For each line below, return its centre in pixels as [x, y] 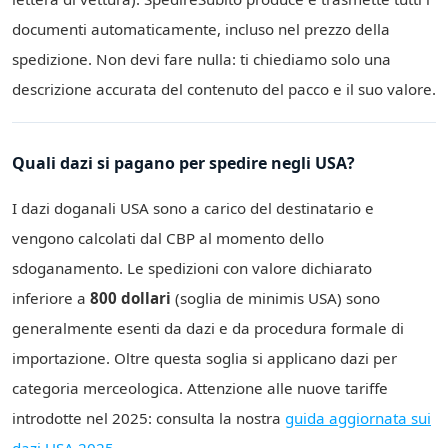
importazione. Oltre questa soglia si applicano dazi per [204, 358]
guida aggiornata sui [358, 418]
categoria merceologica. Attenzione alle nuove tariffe [200, 388]
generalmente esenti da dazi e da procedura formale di [208, 328]
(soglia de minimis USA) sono [275, 298]
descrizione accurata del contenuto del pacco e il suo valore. [224, 89]
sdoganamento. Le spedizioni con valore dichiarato [192, 268]
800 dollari [130, 298]
